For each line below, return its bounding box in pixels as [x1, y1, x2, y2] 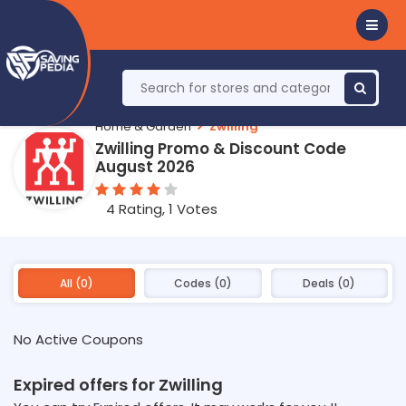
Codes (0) [173, 275, 232, 291]
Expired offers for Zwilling [14, 373, 223, 396]
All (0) [60, 275, 94, 291]
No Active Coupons [14, 330, 143, 349]
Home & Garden [95, 117, 191, 135]
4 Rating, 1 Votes [106, 199, 217, 218]
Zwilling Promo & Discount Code [95, 138, 346, 159]
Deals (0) [303, 275, 356, 291]
